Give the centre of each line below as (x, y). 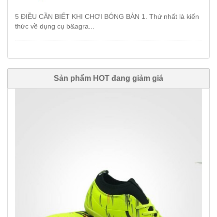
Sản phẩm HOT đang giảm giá (108, 78)
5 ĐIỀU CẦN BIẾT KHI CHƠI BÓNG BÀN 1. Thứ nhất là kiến (107, 16)
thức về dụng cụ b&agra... (55, 26)
